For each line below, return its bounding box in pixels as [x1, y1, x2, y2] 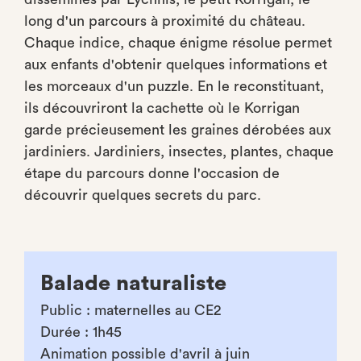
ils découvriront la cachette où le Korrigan [24, 101, 300, 115]
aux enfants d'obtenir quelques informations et [24, 57, 327, 72]
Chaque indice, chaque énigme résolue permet [24, 35, 332, 50]
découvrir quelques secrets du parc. [24, 188, 261, 202]
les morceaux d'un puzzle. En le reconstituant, [24, 79, 324, 93]
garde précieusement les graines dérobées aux [24, 122, 331, 137]
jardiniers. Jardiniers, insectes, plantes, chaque [24, 144, 334, 159]
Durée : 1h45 [40, 325, 122, 339]
